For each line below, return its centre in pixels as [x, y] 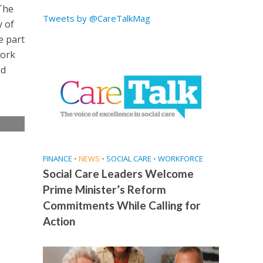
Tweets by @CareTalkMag [96, 18]
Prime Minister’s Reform [104, 190]
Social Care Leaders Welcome [118, 174]
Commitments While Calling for [122, 205]
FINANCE [57, 159]
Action [59, 221]
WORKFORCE [180, 159]
